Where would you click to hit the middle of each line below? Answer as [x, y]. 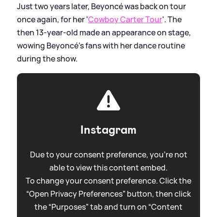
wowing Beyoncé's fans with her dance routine [101, 45]
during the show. [47, 58]
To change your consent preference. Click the [108, 180]
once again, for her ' [53, 19]
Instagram [108, 130]
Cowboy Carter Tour [125, 19]
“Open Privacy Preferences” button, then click [108, 194]
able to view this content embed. [108, 167]
